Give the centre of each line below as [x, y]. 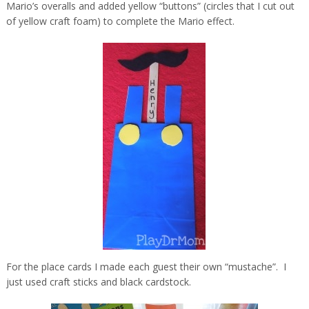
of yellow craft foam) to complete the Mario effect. [120, 21]
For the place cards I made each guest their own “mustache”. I [146, 267]
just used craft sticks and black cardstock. [98, 282]
